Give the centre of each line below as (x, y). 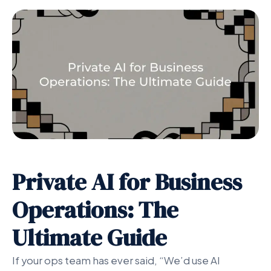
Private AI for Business (127, 182)
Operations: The (95, 210)
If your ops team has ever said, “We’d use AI (116, 261)
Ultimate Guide (90, 238)
